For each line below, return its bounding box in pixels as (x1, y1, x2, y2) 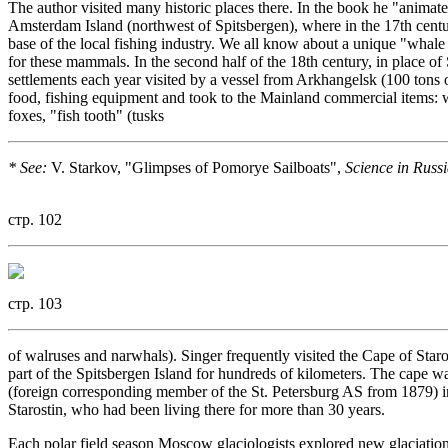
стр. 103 (8, 295, 62, 313)
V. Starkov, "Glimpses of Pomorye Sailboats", (47, 159, 345, 177)
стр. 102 (8, 211, 62, 229)
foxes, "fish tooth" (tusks (8, 107, 164, 125)
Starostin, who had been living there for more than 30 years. (8, 401, 385, 419)
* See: (8, 159, 47, 177)
